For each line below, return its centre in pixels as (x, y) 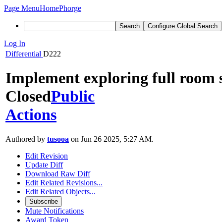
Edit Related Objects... (60, 191)
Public (73, 96)
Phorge (70, 8)
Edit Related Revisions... (64, 182)
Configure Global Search (183, 26)
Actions (31, 115)
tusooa (58, 139)
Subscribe (44, 201)
